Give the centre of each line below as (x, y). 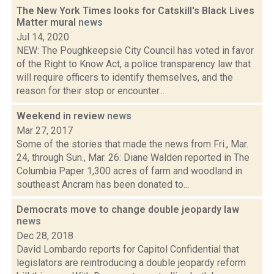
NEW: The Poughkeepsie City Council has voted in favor (135, 50)
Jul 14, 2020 (43, 37)
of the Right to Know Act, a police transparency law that (134, 64)
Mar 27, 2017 (45, 131)
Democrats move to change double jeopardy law (128, 209)
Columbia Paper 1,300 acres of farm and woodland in (129, 171)
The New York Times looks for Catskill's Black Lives (135, 11)
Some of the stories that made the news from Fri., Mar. (132, 144)
